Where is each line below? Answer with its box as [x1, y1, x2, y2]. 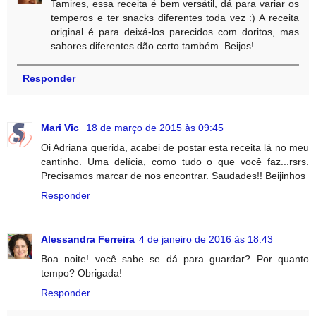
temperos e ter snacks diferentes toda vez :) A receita [51, 12, 299, 24]
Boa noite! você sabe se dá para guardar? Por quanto [41, 253, 309, 265]
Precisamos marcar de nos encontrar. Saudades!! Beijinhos [41, 169, 305, 181]
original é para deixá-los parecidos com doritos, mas [51, 26, 299, 38]
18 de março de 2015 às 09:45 [86, 121, 224, 133]
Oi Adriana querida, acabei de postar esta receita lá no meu [41, 141, 309, 153]
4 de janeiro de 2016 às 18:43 [139, 233, 273, 245]
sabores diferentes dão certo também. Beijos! [51, 40, 255, 52]
